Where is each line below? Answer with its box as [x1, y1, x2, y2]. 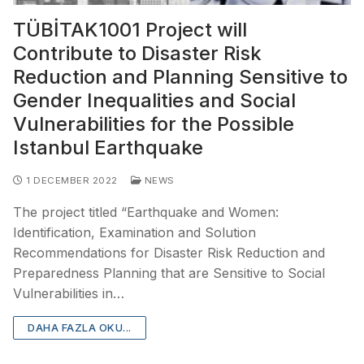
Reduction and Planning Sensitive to [13, 64, 348, 89]
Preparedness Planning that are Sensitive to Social [13, 264, 325, 281]
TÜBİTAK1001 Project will [13, 17, 247, 41]
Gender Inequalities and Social [13, 88, 296, 112]
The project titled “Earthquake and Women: [13, 203, 279, 220]
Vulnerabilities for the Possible [13, 111, 294, 136]
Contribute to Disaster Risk [13, 41, 262, 65]
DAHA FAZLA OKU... [28, 320, 132, 334]
